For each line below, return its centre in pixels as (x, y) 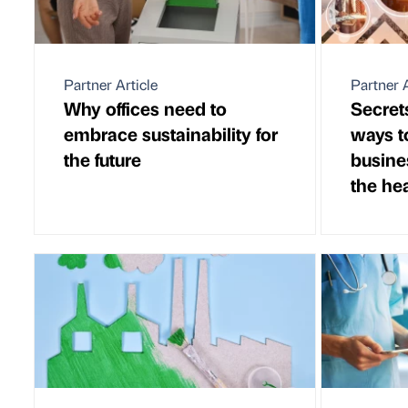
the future (102, 158)
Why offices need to (145, 107)
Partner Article (111, 84)
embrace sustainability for (171, 133)
